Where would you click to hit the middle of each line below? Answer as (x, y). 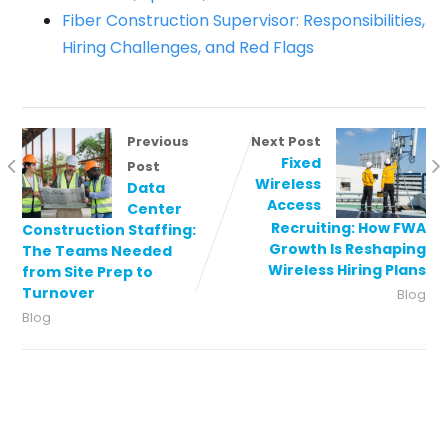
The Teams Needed (96, 250)
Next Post (286, 141)
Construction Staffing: (108, 229)
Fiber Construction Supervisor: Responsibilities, (243, 20)
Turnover (58, 292)
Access (294, 204)
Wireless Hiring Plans (347, 269)
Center (154, 208)
